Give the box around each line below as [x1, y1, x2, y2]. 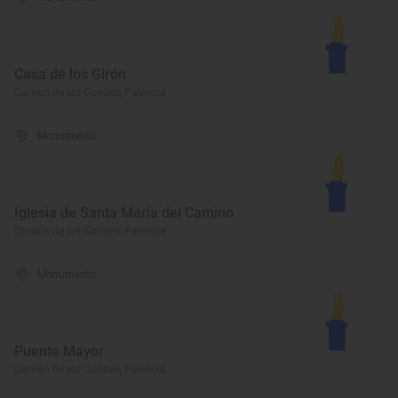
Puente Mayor [14, 343, 104, 360]
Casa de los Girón [14, 66, 126, 83]
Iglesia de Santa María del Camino [14, 204, 234, 221]
